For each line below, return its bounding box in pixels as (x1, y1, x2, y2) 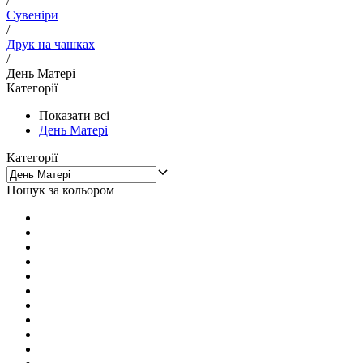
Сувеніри (6, 7, 58, 22)
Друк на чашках (6, 36, 95, 51)
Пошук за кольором (6, 182, 114, 197)
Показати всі (39, 108, 109, 122)
